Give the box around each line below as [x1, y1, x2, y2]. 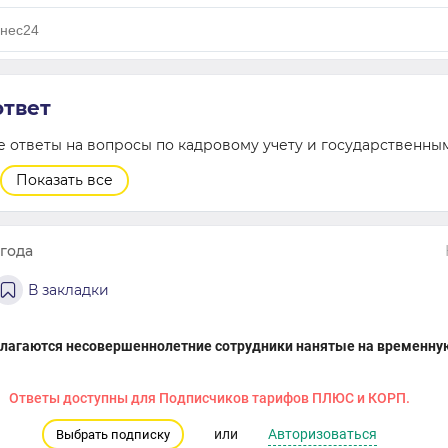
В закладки [28, 281, 109, 299]
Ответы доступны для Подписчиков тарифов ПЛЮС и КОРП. [8, 390, 410, 406]
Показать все [16, 171, 113, 189]
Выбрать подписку [55, 427, 170, 442]
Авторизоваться [267, 425, 377, 442]
